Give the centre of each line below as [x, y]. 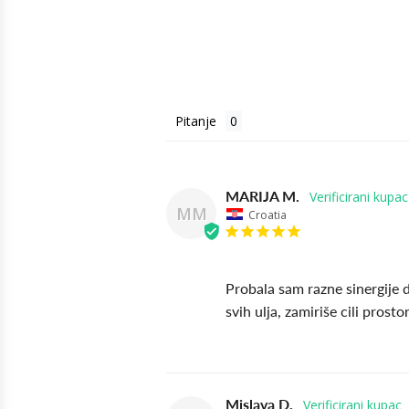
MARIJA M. [262, 195]
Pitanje [196, 121]
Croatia [267, 215]
